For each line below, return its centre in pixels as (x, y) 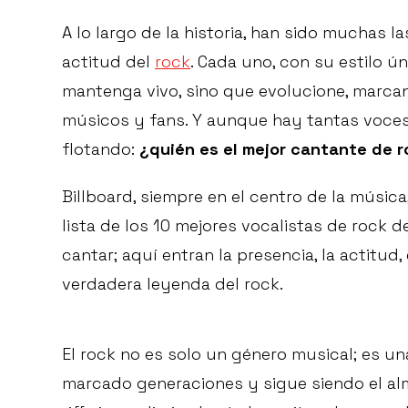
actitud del (108, 62)
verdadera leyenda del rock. (173, 284)
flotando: (101, 149)
